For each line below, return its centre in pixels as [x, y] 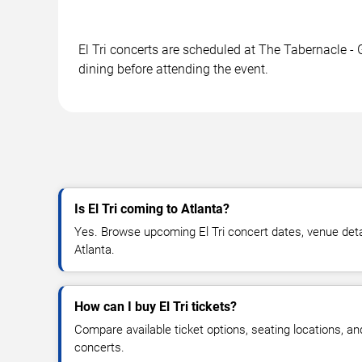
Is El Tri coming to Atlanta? [152, 208]
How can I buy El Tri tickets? [156, 306]
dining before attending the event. [173, 69]
